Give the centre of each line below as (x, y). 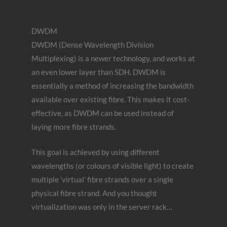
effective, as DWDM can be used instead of (103, 113)
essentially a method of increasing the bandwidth (113, 86)
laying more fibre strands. (74, 127)
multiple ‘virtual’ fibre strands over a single (103, 180)
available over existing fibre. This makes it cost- (111, 100)
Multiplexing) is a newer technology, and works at (113, 59)
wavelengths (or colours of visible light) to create (113, 166)
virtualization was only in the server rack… (102, 207)
